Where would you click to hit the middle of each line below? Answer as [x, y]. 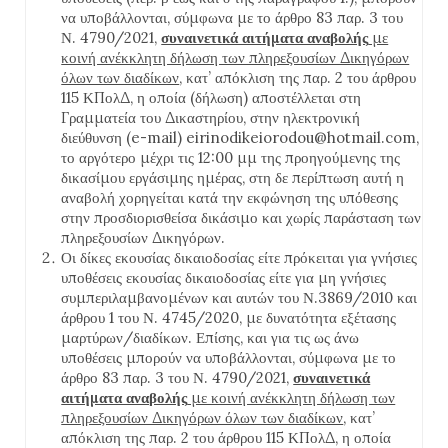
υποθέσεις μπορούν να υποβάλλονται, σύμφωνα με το [229, 357]
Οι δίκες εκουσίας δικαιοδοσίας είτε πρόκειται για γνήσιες [239, 257]
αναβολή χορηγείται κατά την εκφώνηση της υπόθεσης [230, 197]
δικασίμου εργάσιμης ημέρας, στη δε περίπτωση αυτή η [233, 177]
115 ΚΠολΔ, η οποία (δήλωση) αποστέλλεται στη [211, 97]
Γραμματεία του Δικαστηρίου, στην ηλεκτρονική [211, 117]
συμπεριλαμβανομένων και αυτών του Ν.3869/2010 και [239, 297]
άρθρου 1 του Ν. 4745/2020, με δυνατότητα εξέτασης [229, 317]
